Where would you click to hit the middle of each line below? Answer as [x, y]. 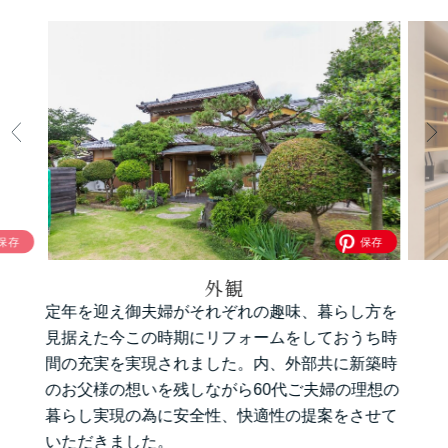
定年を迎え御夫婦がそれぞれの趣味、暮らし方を [220, 311]
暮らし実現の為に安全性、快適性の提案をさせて [220, 415]
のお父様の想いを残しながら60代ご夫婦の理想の [221, 389]
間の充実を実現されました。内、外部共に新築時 [220, 363]
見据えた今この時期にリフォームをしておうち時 [220, 337]
